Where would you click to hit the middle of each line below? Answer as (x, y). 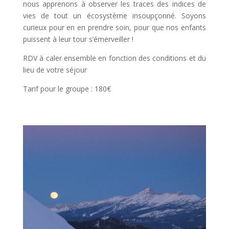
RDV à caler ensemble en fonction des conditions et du (114, 58)
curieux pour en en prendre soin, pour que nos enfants (114, 27)
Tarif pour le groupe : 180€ (67, 88)
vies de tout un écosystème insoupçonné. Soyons (114, 15)
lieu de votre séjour (55, 70)
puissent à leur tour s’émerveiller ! (78, 39)
